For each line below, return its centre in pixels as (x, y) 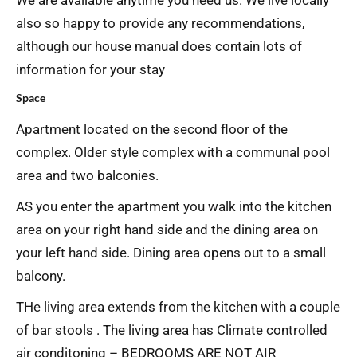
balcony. (41, 276)
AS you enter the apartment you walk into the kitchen (174, 206)
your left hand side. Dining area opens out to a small (171, 253)
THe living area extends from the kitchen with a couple (178, 307)
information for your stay (90, 69)
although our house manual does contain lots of (159, 46)
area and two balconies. (87, 175)
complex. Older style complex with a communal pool (173, 152)
